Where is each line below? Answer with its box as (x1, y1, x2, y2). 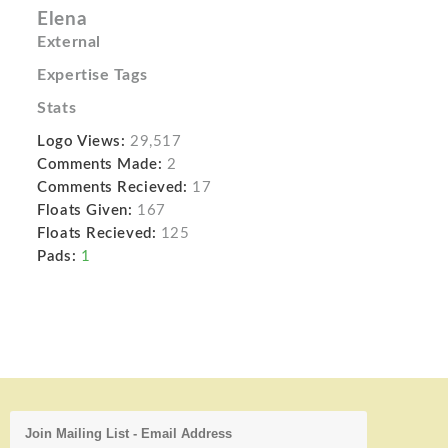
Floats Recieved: (37, 225, 157, 241)
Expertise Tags (37, 66, 148, 83)
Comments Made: (37, 156, 163, 172)
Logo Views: (37, 133, 126, 149)
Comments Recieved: (37, 179, 188, 195)
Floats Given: (37, 202, 133, 218)
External (37, 33, 101, 50)
